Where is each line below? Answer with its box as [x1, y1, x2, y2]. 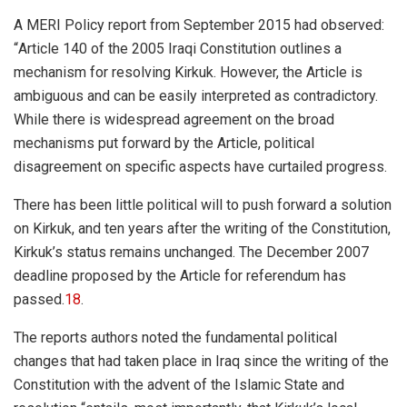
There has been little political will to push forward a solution [14, 196, 392, 214]
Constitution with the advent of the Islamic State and [14, 376, 344, 394]
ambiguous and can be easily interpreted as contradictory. [14, 87, 378, 105]
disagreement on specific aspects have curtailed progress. [14, 158, 387, 176]
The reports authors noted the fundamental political [14, 329, 337, 347]
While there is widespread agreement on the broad [14, 111, 334, 129]
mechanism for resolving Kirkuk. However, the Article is [14, 64, 362, 82]
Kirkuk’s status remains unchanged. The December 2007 [14, 243, 369, 262]
